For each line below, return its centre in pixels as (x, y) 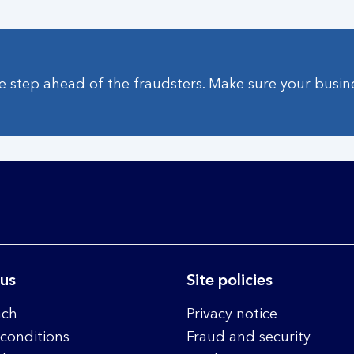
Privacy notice (232, 315)
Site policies (230, 282)
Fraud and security (249, 338)
